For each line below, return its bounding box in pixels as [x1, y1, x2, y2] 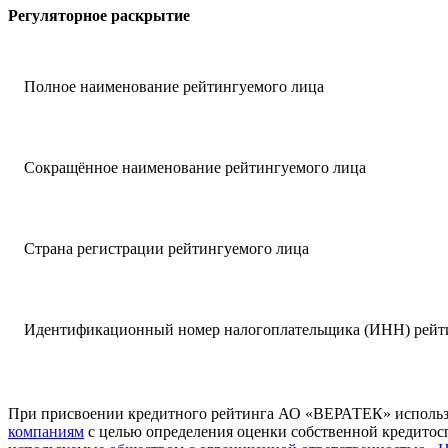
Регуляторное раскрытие [8, 6, 190, 24]
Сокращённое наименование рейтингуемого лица [24, 158, 366, 176]
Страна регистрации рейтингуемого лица [24, 239, 309, 257]
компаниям [8, 422, 84, 440]
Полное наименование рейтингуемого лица [24, 77, 324, 95]
